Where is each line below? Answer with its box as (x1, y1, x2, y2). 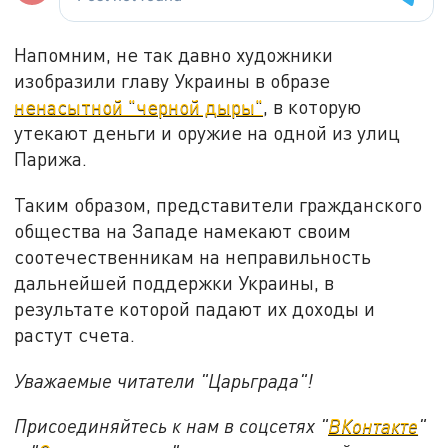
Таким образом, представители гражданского (14, 192, 423, 216)
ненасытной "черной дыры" (14, 95, 264, 119)
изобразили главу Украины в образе (14, 69, 331, 93)
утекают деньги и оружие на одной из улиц (14, 121, 401, 145)
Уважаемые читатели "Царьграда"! (14, 368, 314, 392)
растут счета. (14, 322, 136, 346)
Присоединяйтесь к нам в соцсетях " (14, 414, 329, 438)
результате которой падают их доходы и (14, 296, 376, 320)
